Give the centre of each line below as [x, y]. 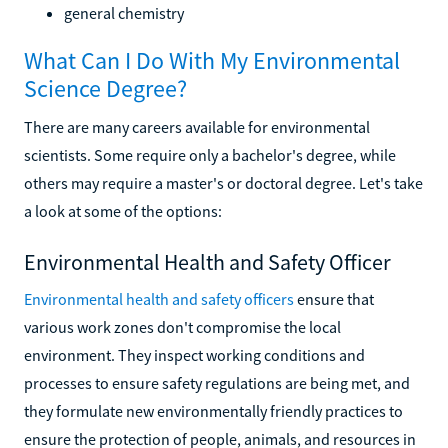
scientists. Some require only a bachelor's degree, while [210, 154]
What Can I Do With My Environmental [212, 60]
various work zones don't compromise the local [182, 326]
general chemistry [124, 12]
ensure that [334, 298]
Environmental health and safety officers [159, 298]
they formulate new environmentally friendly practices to [213, 410]
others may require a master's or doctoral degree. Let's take [223, 182]
